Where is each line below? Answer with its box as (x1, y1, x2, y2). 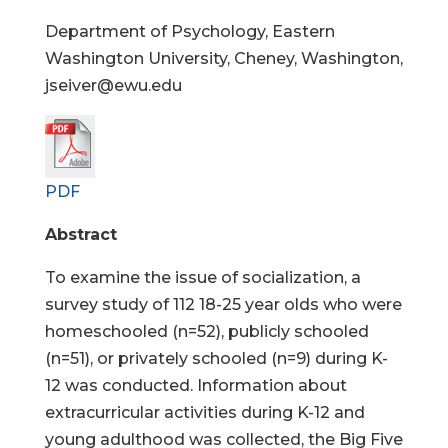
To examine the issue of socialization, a (44, 268, 361, 287)
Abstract (44, 225, 117, 244)
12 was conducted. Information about (44, 376, 347, 395)
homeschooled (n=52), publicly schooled (44, 322, 369, 341)
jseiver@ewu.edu (44, 76, 182, 95)
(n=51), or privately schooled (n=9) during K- (44, 349, 388, 368)
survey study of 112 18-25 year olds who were (44, 295, 402, 314)
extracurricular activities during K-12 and (44, 403, 365, 422)
